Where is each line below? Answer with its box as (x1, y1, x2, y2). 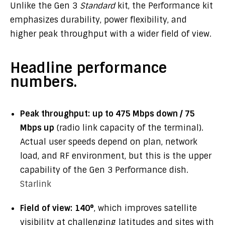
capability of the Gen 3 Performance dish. (20, 165, 188, 175)
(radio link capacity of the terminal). (54, 123, 203, 133)
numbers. (10, 73, 77, 91)
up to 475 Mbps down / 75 (92, 108, 195, 119)
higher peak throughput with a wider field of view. (10, 29, 211, 39)
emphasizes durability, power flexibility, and (10, 15, 187, 25)
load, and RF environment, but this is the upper (20, 151, 211, 161)
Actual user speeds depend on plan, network (20, 137, 197, 147)
